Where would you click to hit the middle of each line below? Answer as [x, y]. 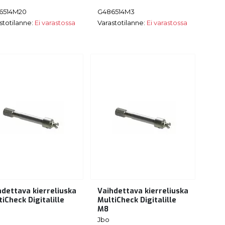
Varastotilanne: [122, 22]
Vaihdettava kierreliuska [143, 191]
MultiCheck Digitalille [137, 200]
